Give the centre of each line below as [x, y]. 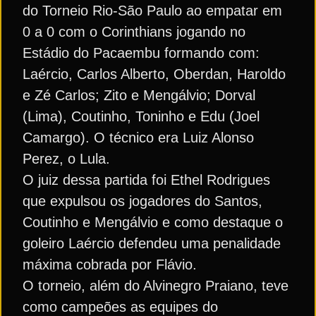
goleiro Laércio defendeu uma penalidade [152, 243]
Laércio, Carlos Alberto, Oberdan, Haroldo [154, 74]
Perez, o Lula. [66, 159]
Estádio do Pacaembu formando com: [141, 53]
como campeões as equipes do [120, 307]
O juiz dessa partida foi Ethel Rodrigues [146, 180]
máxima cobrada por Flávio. [110, 265]
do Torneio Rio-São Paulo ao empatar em [152, 11]
